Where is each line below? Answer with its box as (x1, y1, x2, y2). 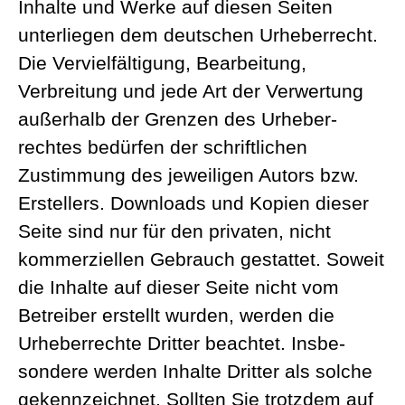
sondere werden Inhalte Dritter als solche (18, 361, 372, 382)
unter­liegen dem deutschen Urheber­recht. (18, 24, 378, 46)
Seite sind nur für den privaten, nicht (18, 221, 331, 242)
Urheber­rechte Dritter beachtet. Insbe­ (18, 333, 345, 354)
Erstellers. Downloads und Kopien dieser (18, 193, 369, 214)
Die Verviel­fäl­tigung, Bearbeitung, (18, 52, 306, 74)
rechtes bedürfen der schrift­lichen (18, 137, 307, 158)
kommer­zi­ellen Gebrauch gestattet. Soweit (18, 249, 384, 270)
